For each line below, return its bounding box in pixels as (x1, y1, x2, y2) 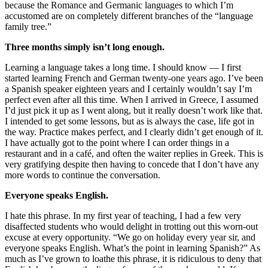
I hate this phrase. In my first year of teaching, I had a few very (5, 211, 241, 221)
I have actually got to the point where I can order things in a (5, 138, 229, 148)
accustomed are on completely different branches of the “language (5, 11, 253, 21)
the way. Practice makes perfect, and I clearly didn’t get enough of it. (5, 127, 263, 137)
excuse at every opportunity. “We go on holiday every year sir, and (5, 232, 255, 242)
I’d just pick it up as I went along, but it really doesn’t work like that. (5, 105, 263, 115)
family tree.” (5, 22, 51, 32)
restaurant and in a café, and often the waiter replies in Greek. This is (5, 148, 263, 159)
